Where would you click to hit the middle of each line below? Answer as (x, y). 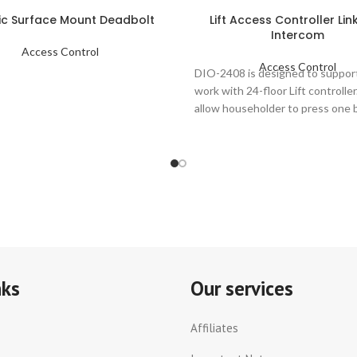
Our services (241, 288)
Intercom (297, 35)
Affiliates (214, 328)
